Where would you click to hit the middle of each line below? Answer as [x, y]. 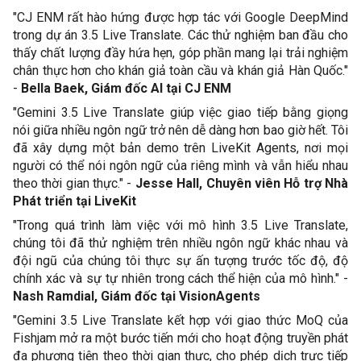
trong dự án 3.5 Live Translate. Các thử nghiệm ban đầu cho [180, 35]
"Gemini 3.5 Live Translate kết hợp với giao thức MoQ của [180, 320]
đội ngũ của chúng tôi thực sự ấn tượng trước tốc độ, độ [180, 261]
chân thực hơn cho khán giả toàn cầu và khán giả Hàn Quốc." [180, 71]
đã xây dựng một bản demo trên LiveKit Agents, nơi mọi [180, 148]
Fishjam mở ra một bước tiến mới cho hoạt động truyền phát [180, 338]
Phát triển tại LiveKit [75, 201]
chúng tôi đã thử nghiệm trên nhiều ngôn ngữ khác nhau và [180, 243]
